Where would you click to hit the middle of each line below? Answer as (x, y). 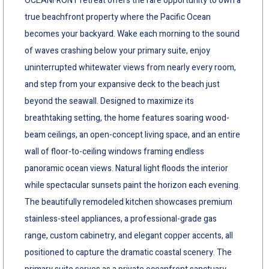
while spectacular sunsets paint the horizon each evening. (132, 185)
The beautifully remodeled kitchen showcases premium (128, 202)
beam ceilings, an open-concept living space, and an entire (132, 134)
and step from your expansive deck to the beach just (122, 84)
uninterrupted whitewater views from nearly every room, (130, 67)
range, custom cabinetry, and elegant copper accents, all (129, 235)
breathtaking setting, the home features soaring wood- (127, 118)
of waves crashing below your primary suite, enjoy (117, 50)
